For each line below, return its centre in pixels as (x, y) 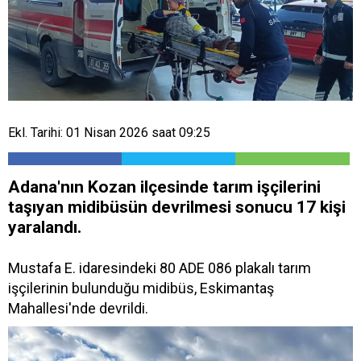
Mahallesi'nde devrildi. (78, 308)
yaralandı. (45, 227)
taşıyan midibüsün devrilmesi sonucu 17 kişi (177, 207)
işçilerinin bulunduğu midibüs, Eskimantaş (141, 288)
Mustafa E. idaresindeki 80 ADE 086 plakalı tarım (160, 268)
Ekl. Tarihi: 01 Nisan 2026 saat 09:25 (109, 132)
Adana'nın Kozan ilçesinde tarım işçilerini (164, 187)
